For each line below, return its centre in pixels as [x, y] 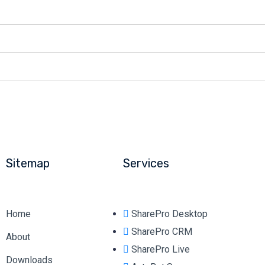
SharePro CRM [161, 232]
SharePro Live [160, 249]
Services [146, 163]
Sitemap [28, 163]
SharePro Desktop [169, 214]
